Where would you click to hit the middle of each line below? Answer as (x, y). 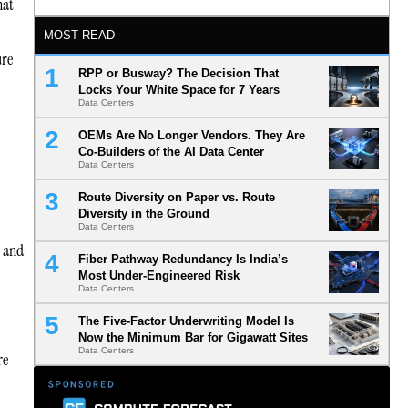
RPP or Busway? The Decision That (178, 74)
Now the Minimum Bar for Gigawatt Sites (193, 338)
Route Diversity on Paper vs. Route (176, 198)
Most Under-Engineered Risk (158, 276)
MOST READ (79, 36)
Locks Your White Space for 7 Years (178, 90)
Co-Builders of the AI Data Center (171, 152)
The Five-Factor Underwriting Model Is (186, 321)
